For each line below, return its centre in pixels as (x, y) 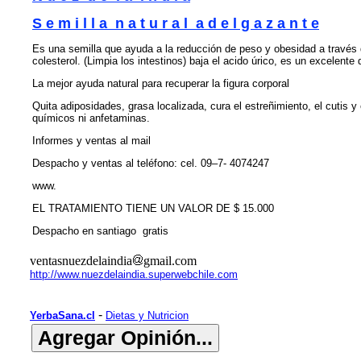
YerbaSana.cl (62, 315)
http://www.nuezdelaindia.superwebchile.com (134, 274)
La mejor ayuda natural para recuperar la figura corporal (161, 83)
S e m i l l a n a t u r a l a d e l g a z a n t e (176, 23)
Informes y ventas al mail (91, 141)
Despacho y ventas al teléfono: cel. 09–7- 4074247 (151, 163)
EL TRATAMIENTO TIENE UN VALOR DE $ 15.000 (153, 208)
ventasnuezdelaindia (81, 261)
